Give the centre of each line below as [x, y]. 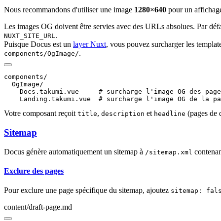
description [123, 114]
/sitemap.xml [169, 152]
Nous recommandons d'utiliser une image [69, 10]
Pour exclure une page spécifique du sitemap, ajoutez [87, 190]
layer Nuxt [90, 44]
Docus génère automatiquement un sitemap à [74, 151]
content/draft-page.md [38, 207]
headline [170, 114]
